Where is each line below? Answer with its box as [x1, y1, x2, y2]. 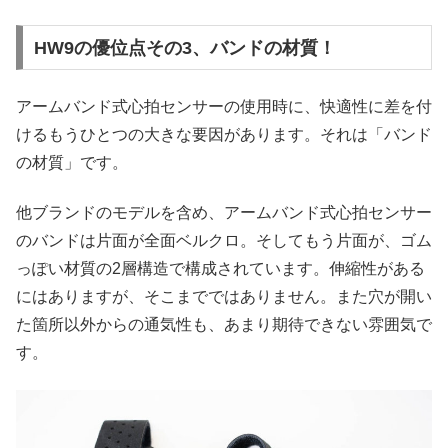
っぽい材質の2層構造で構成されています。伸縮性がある [16, 260, 425, 278]
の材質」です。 [16, 154, 128, 172]
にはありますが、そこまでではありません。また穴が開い [16, 288, 432, 306]
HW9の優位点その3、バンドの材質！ [33, 37, 336, 58]
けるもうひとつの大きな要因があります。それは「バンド [16, 126, 432, 144]
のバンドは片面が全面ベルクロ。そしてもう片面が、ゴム [16, 232, 432, 250]
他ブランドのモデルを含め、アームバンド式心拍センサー [16, 204, 432, 222]
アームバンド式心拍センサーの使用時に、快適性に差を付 [16, 98, 432, 116]
